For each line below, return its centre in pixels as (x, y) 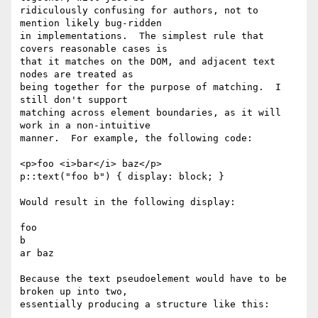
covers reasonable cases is (94, 49)
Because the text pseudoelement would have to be (153, 279)
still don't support (74, 100)
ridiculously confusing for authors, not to (139, 11)
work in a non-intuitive (85, 126)
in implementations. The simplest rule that (142, 36)
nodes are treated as (77, 75)
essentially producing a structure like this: (145, 305)
